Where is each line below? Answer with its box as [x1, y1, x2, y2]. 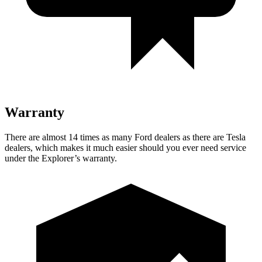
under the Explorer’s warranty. [5, 153, 117, 163]
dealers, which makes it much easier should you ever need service [5, 142, 246, 153]
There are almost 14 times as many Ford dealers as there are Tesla [5, 132, 246, 142]
